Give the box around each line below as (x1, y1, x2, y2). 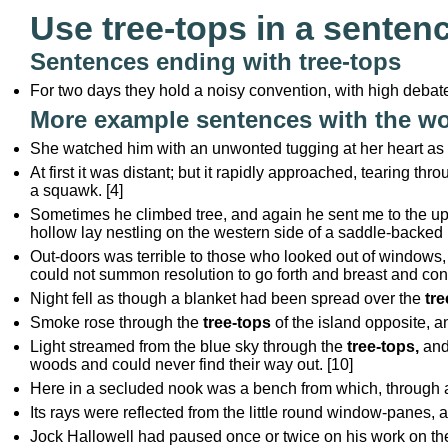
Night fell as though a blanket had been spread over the (30, 290, 425, 307)
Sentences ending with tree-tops (30, 48, 401, 75)
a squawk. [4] (30, 182, 123, 199)
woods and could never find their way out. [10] (30, 356, 353, 373)
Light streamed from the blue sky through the (30, 338, 347, 355)
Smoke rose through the (30, 314, 203, 331)
